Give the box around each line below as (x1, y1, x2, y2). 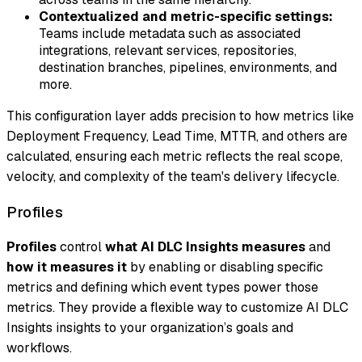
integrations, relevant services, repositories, (39, 41, 297, 59)
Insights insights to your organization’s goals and (6, 319, 293, 337)
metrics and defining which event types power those (6, 279, 318, 297)
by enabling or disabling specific (127, 259, 323, 276)
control (57, 238, 105, 256)
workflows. (6, 339, 72, 357)
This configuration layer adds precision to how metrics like (6, 107, 354, 124)
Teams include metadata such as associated (39, 24, 301, 42)
